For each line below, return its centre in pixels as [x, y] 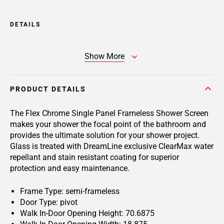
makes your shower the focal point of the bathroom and [108, 124]
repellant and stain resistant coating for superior [94, 157]
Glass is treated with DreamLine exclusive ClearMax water [112, 146]
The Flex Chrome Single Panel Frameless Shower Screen [109, 113]
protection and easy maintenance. [70, 168]
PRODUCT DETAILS [48, 89]
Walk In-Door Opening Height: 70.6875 [87, 213]
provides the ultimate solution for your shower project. [105, 135]
